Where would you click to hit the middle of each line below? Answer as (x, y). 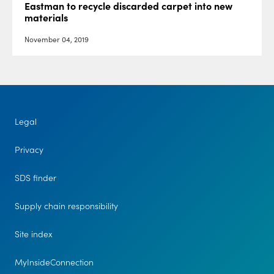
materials (46, 18)
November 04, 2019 (57, 40)
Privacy (29, 150)
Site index (33, 235)
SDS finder (35, 178)
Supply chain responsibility (66, 206)
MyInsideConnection (54, 263)
